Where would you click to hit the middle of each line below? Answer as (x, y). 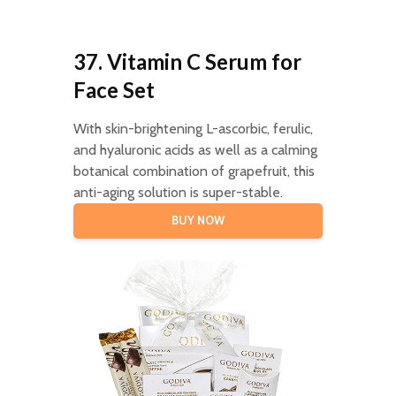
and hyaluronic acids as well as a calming (195, 149)
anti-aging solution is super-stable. (178, 192)
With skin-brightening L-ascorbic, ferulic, (193, 128)
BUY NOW (198, 220)
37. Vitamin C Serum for (187, 61)
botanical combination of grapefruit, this (194, 171)
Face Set (114, 89)
